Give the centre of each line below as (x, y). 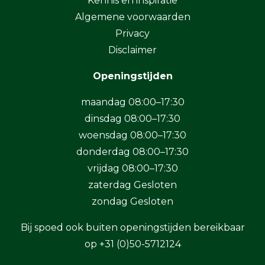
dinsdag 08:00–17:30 (132, 118)
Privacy (132, 33)
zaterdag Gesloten (132, 185)
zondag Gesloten (132, 201)
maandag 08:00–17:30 (132, 102)
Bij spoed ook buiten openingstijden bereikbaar (132, 227)
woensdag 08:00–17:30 (132, 135)
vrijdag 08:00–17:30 (132, 168)
